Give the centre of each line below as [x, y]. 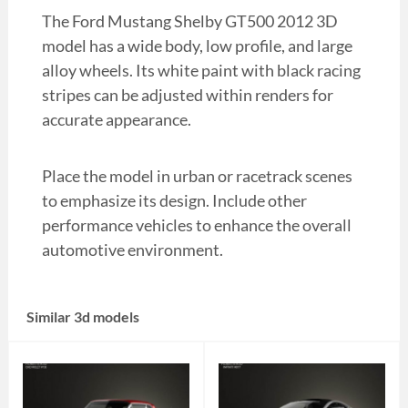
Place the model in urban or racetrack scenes [197, 176]
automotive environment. [132, 250]
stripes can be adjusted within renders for [187, 95]
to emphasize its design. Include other [174, 201]
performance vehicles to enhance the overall [196, 225]
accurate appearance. [116, 120]
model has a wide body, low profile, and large [197, 46]
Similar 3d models [82, 317]
